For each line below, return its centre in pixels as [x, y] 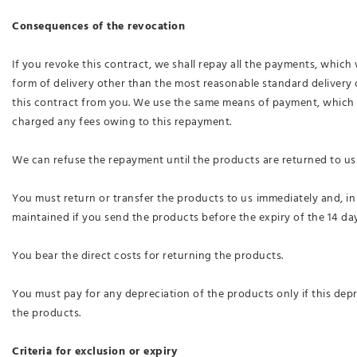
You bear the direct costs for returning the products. [148, 256]
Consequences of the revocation [98, 26]
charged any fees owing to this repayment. [122, 122]
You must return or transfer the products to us [132, 198]
